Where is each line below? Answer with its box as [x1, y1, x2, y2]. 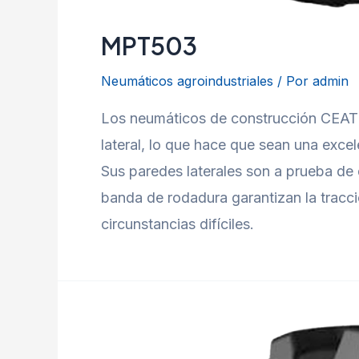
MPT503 [101, 30, 197, 61]
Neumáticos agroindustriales [101, 72, 273, 89]
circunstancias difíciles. [101, 215, 254, 232]
